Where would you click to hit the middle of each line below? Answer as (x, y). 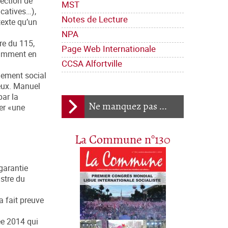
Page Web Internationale (109, 49)
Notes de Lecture (95, 19)
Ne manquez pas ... (128, 107)
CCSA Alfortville (92, 64)
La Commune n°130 (123, 140)
